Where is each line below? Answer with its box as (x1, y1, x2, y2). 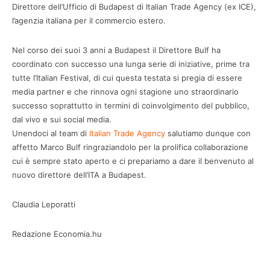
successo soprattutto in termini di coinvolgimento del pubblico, (12, 101, 250, 111)
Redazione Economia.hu (12, 229, 102, 239)
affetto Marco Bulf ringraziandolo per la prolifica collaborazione (12, 142, 248, 152)
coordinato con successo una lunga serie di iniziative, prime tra (12, 59, 250, 69)
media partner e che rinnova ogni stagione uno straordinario (12, 87, 239, 97)
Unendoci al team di (12, 128, 89, 139)
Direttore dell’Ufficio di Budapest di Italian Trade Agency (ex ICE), (12, 2, 256, 12)
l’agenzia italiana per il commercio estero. (12, 16, 166, 26)
